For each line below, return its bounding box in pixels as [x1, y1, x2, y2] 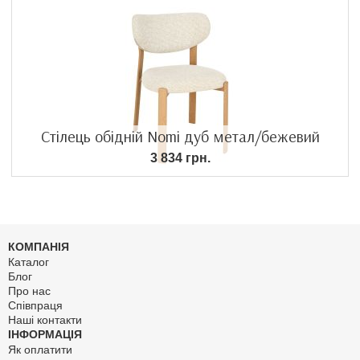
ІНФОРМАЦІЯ [8, 327, 82, 341]
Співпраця [8, 298, 63, 312]
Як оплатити [8, 342, 72, 356]
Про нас [8, 284, 51, 297]
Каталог [8, 255, 49, 268]
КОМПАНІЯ [8, 239, 69, 253]
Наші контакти [8, 313, 82, 326]
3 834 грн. [149, 150, 211, 165]
